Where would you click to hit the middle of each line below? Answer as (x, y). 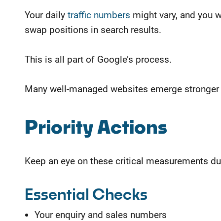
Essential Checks (86, 196)
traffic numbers (98, 15)
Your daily (45, 15)
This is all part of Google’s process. (98, 60)
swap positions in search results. (93, 30)
